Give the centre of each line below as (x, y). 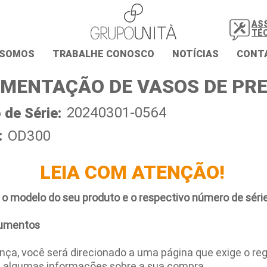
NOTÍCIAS (195, 54)
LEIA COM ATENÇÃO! (132, 172)
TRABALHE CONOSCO (103, 54)
